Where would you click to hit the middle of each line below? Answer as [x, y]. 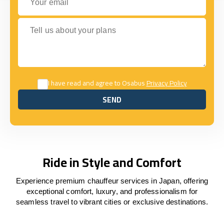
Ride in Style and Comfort [112, 162]
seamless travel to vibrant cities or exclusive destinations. [112, 202]
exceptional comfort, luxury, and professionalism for [112, 191]
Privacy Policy [166, 83]
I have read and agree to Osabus [97, 83]
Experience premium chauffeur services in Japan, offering [112, 181]
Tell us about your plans [59, 22]
